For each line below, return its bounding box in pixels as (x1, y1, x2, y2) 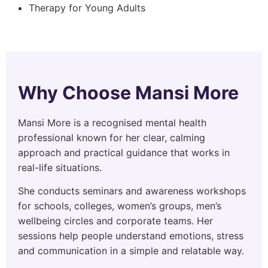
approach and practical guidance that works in (18, 147, 230, 159)
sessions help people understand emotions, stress (18, 230, 243, 242)
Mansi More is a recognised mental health (18, 117, 206, 129)
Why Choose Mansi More (18, 82, 239, 103)
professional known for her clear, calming (18, 132, 205, 144)
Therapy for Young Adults (29, 2, 145, 14)
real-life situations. (18, 162, 102, 173)
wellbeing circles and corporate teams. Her (18, 215, 213, 227)
